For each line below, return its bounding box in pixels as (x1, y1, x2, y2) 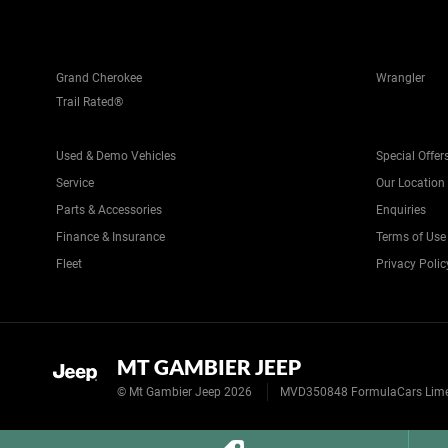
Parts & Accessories (56, 203, 162, 217)
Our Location (376, 176, 445, 190)
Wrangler (376, 71, 425, 85)
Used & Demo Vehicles (56, 149, 176, 163)
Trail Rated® (56, 95, 123, 109)
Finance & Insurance (56, 230, 165, 244)
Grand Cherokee (56, 71, 142, 85)
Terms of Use (376, 230, 446, 244)
